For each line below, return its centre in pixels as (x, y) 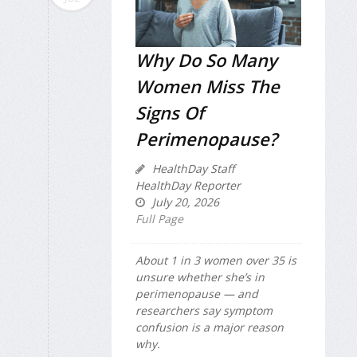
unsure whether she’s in (200, 277)
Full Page (159, 218)
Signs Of (170, 112)
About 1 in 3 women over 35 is (216, 260)
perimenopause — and (197, 293)
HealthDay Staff (192, 168)
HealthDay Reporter (188, 185)
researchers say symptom (204, 310)
